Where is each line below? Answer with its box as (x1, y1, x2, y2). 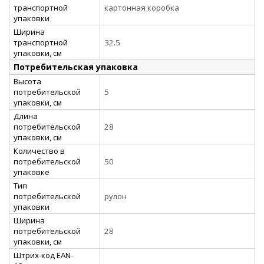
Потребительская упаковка (14, 61, 138, 72)
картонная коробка (104, 2, 179, 13)
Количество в (14, 145, 65, 156)
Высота (14, 75, 41, 87)
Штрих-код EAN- (14, 249, 73, 260)
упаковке (14, 166, 49, 177)
